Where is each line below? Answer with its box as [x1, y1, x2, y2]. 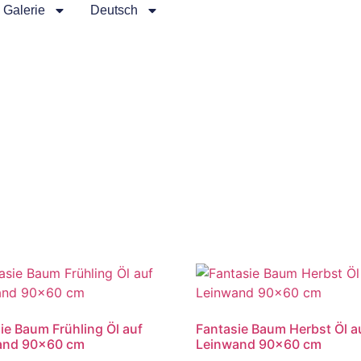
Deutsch [89, 3, 138, 17]
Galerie [2, 3, 45, 17]
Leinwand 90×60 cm [196, 336, 322, 353]
